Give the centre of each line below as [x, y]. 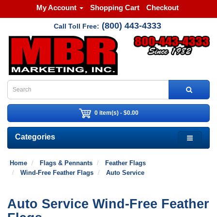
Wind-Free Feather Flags [57, 173]
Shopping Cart [115, 8]
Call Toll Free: [76, 26]
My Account [56, 8]
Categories [35, 137]
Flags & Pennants [66, 163]
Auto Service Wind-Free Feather [108, 204]
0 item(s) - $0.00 [116, 113]
